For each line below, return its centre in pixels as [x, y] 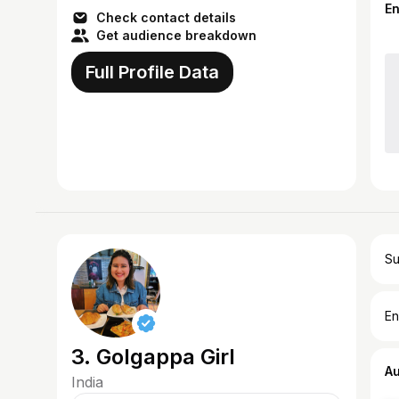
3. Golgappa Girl [153, 357]
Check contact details [166, 17]
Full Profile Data [152, 72]
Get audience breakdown [176, 35]
